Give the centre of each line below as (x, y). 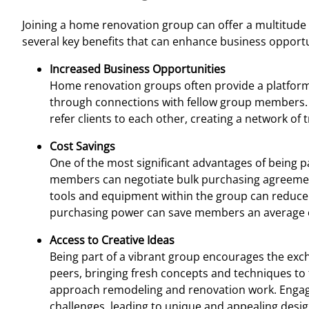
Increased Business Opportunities (138, 69)
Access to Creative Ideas (112, 240)
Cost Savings (82, 146)
